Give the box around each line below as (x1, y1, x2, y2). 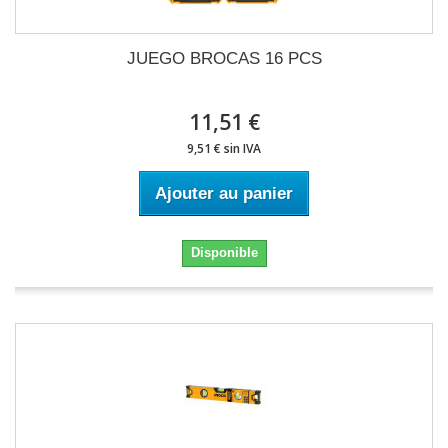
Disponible (190, 245, 258, 260)
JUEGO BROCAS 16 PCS (126, 49, 322, 68)
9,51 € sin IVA (187, 140, 261, 157)
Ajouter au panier (155, 184, 293, 203)
